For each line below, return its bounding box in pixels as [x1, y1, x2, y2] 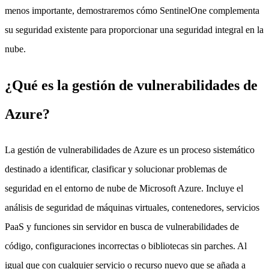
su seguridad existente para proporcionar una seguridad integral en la [5, 24, 264, 35]
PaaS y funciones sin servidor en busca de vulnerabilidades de [5, 221, 239, 232]
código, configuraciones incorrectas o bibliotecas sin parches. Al [5, 240, 247, 251]
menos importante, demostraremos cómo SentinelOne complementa [5, 5, 259, 16]
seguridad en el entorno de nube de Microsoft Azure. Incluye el [5, 183, 243, 193]
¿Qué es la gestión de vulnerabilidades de [5, 77, 258, 93]
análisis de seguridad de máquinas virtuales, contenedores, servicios [5, 202, 259, 213]
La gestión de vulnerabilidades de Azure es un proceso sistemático [5, 144, 255, 155]
